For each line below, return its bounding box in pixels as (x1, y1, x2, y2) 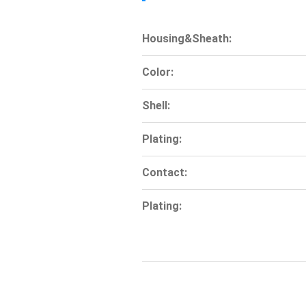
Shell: (142, 99, 170, 113)
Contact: (142, 166, 187, 180)
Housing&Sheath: (142, 32, 232, 46)
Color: (142, 66, 173, 79)
